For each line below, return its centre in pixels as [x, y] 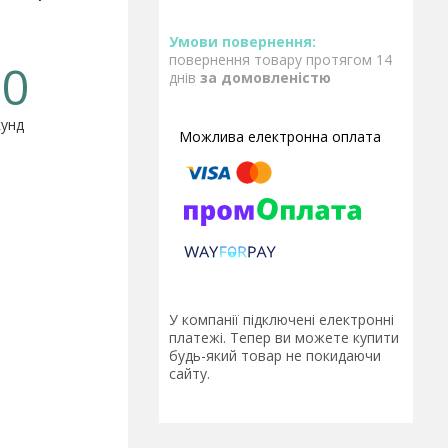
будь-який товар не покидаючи [275, 356]
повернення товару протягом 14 [280, 59]
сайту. [189, 374]
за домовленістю [265, 77]
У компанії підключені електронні [281, 320]
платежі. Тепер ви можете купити [284, 338]
